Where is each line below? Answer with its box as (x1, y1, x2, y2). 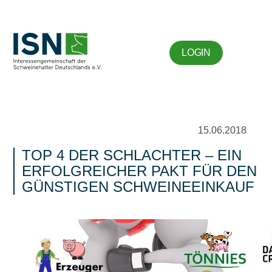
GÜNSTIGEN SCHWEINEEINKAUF (22, 178, 255, 195)
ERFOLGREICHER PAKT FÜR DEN (22, 163, 257, 179)
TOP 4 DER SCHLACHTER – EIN (22, 147, 242, 163)
